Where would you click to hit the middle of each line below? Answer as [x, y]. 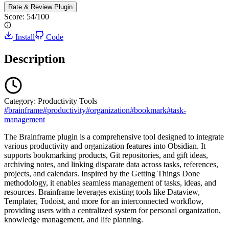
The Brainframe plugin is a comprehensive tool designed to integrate [114, 136]
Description [35, 59]
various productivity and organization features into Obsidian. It [105, 146]
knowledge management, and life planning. [74, 219]
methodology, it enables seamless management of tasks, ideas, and [110, 182]
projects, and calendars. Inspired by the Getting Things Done [102, 173]
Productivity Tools [67, 101]
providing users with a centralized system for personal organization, [112, 210]
